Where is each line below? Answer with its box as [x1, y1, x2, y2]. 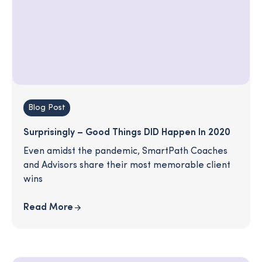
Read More [23, 202, 73, 212]
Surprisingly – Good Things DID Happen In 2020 [23, 127, 230, 137]
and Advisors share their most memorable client [23, 160, 230, 170]
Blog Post [28, 103, 65, 112]
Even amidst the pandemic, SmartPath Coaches [23, 146, 227, 156]
